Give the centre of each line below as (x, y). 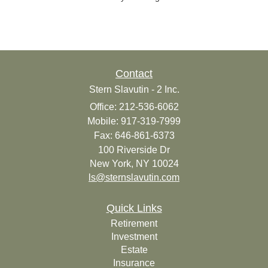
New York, (111, 163)
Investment (134, 236)
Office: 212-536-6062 (134, 106)
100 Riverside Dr (134, 150)
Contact (134, 73)
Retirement (134, 223)
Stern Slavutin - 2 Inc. (134, 89)
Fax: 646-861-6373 (134, 135)
